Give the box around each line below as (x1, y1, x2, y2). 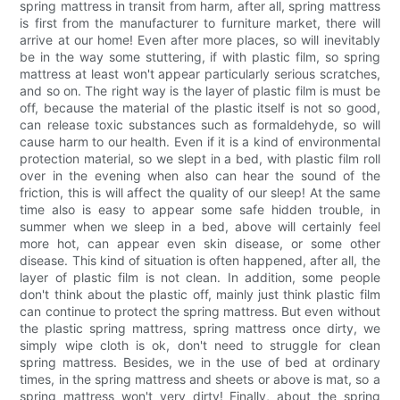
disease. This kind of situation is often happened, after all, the (20, 253, 380, 269)
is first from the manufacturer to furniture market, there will (20, 15, 380, 31)
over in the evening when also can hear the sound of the (20, 168, 380, 184)
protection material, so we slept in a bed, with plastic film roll (20, 151, 380, 167)
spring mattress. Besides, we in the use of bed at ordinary (20, 354, 380, 371)
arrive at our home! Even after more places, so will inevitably (20, 32, 380, 48)
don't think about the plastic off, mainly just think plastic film (20, 287, 380, 303)
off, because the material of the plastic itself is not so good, (20, 100, 380, 116)
